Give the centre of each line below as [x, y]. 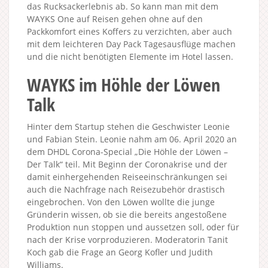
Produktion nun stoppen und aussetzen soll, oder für [133, 227]
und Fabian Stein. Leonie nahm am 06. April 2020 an [132, 139]
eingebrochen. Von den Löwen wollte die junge [121, 202]
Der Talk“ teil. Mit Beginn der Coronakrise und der [127, 164]
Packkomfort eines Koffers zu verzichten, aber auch [130, 31]
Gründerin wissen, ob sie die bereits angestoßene [127, 214]
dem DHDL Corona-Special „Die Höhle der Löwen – [127, 152]
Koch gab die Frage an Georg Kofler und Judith [120, 252]
